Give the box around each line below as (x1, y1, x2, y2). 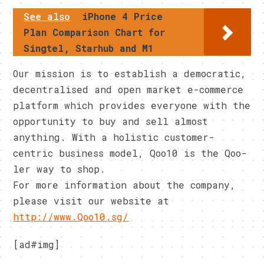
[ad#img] (13, 238, 60, 251)
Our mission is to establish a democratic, (13, 67, 247, 80)
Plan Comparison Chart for (24, 26, 166, 39)
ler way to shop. (13, 163, 106, 176)
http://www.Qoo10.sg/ (13, 210, 129, 223)
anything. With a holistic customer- (13, 131, 215, 144)
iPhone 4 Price (82, 10, 163, 23)
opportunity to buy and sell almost (13, 115, 209, 128)
